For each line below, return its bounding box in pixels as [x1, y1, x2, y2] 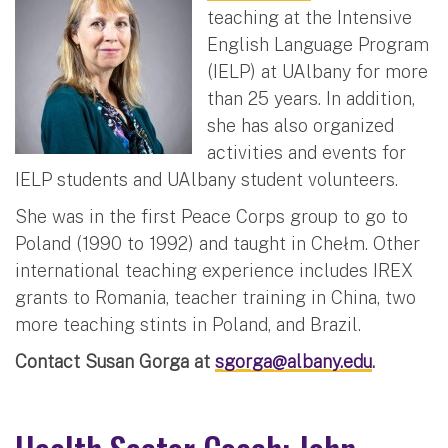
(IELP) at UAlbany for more [207, 60, 428, 82]
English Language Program [207, 33, 429, 55]
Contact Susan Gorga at [15, 350, 215, 372]
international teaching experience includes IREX [15, 259, 413, 281]
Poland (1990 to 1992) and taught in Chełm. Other [15, 232, 420, 254]
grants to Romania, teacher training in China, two [15, 286, 416, 308]
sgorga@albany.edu [215, 350, 372, 372]
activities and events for [207, 141, 406, 163]
